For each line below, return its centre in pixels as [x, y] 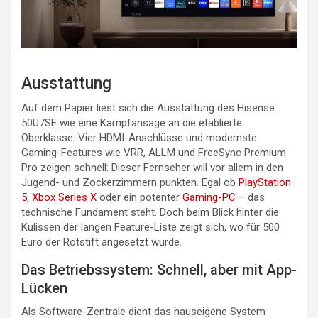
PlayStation [265, 183]
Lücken [44, 289]
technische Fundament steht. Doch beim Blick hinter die [150, 213]
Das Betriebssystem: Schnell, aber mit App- [159, 270]
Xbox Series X [64, 198]
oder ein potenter [139, 198]
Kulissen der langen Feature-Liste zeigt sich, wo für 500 [150, 227]
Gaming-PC [209, 198]
